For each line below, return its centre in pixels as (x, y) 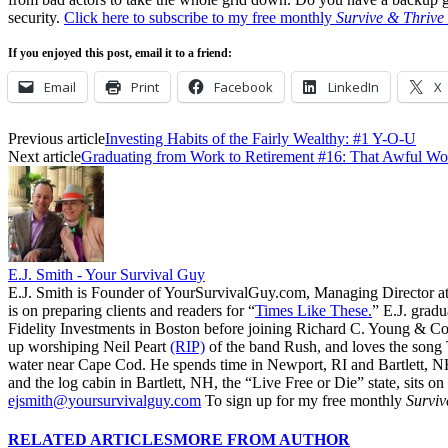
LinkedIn (353, 86)
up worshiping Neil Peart (89, 346)
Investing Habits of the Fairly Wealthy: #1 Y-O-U (260, 138)
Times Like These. (313, 310)
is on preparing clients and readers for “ (131, 310)
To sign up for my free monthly (303, 400)
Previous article (56, 138)
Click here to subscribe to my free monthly (200, 17)
